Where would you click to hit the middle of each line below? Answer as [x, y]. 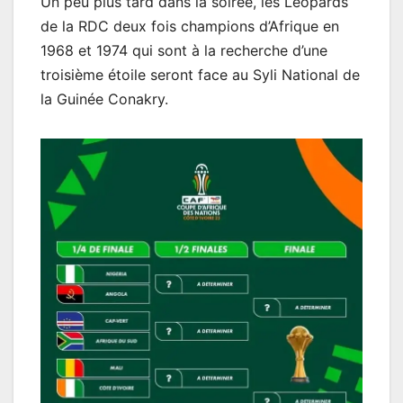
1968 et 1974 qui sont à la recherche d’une [184, 50]
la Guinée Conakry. [104, 99]
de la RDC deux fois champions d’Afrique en [190, 26]
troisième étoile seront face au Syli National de [200, 74]
